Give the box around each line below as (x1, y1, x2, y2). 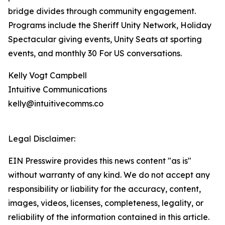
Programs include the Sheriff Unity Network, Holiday (8, 20, 211, 31)
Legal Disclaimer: (8, 134, 75, 144)
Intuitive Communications (8, 84, 107, 95)
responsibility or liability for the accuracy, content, (8, 184, 201, 194)
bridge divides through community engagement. (8, 6, 196, 17)
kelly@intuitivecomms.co (8, 98, 103, 109)
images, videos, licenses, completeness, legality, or (8, 198, 203, 208)
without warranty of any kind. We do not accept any (8, 170, 210, 180)
